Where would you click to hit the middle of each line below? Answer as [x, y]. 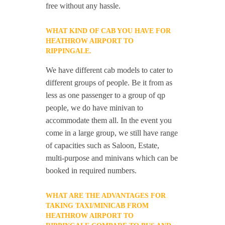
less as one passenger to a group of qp [106, 95]
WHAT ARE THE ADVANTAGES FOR [106, 196]
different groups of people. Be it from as [109, 83]
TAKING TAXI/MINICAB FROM [97, 206]
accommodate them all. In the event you [109, 121]
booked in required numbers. [91, 171]
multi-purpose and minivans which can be [112, 158]
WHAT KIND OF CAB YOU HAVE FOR [108, 31]
